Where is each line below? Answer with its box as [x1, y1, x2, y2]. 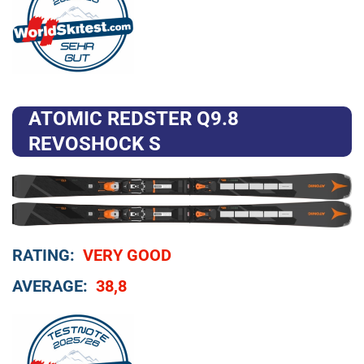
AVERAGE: [12, 275, 88, 296]
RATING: [12, 245, 75, 265]
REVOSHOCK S [28, 132, 161, 156]
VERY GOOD [83, 245, 171, 265]
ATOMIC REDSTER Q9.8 [28, 107, 239, 131]
